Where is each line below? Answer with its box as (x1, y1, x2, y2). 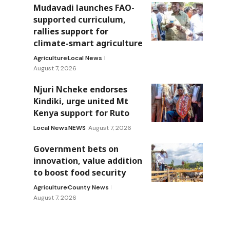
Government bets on (33, 143, 119, 155)
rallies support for (33, 25, 108, 37)
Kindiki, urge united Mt (33, 95, 128, 107)
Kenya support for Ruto (33, 107, 129, 119)
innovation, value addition (33, 155, 142, 166)
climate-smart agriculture (33, 37, 143, 49)
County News (67, 183, 109, 191)
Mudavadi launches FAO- (33, 2, 135, 13)
